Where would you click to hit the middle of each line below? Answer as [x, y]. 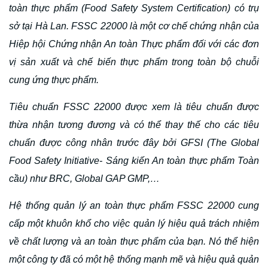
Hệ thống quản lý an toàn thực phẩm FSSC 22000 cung [134, 205]
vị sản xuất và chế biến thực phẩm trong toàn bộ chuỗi [134, 62]
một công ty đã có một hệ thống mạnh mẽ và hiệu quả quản [134, 259]
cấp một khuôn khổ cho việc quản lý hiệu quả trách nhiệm [134, 223]
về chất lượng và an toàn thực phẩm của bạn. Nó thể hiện [134, 241]
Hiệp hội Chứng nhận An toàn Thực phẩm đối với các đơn [134, 44]
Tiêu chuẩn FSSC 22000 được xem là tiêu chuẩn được [134, 107]
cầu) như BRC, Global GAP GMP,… [84, 179]
